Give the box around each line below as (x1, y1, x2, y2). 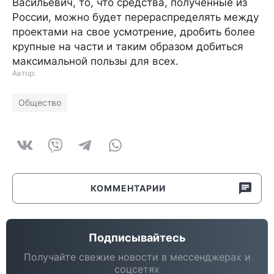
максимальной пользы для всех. (12, 55, 179, 67)
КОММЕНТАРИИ (91, 183, 166, 193)
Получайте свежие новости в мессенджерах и (23, 251, 251, 263)
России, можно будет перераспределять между (12, 11, 259, 23)
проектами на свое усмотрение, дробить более (12, 26, 255, 38)
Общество (18, 97, 61, 108)
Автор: (12, 68, 35, 78)
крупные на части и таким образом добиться (12, 40, 243, 53)
